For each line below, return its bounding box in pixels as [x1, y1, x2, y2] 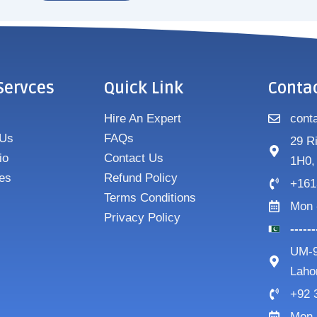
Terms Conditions [103, 190, 196, 204]
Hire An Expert [103, 111, 181, 125]
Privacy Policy [103, 210, 180, 224]
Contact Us [103, 151, 163, 165]
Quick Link [103, 78, 183, 98]
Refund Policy [103, 171, 178, 185]
